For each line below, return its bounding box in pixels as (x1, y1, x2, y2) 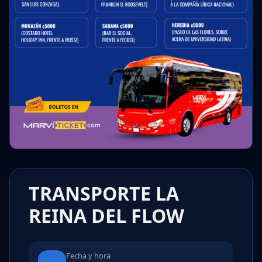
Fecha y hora (66, 250, 111, 261)
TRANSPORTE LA (29, 180, 179, 206)
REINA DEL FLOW (29, 202, 184, 228)
